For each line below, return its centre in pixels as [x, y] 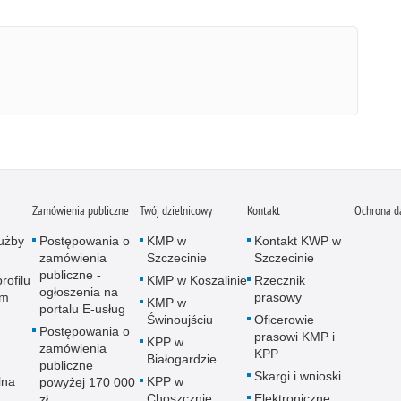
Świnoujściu [180, 320]
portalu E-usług [82, 309]
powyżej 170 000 [87, 383]
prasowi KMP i [294, 337]
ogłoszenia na [79, 292]
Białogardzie [182, 359]
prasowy [278, 298]
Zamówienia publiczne [81, 211]
